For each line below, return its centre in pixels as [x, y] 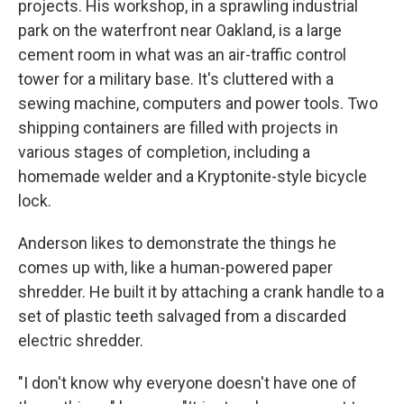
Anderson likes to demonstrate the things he [177, 243]
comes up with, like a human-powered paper [175, 268]
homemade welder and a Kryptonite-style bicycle [193, 177]
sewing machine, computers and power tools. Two [198, 104]
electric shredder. [81, 341]
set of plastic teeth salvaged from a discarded [182, 317]
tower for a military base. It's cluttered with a [176, 79]
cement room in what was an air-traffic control [182, 55]
